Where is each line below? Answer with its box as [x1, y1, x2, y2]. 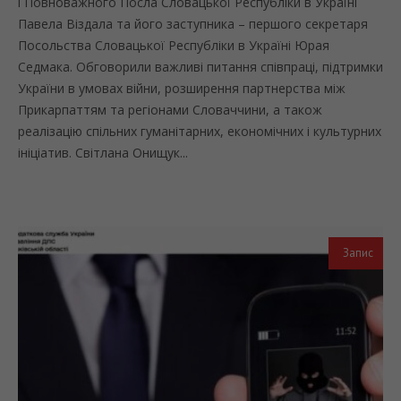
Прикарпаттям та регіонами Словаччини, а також [18, 100, 322, 118]
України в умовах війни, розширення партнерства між [18, 79, 346, 97]
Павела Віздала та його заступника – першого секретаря [18, 14, 368, 32]
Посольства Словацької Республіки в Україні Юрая [18, 36, 329, 54]
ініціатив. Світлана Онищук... [18, 143, 188, 161]
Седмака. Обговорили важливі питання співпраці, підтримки [18, 57, 383, 75]
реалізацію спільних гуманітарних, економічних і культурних [18, 122, 381, 140]
